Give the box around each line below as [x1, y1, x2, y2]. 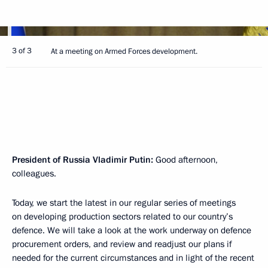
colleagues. [12, 167, 56, 179]
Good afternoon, [153, 154, 218, 166]
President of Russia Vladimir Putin [12, 154, 151, 166]
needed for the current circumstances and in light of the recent [12, 252, 254, 264]
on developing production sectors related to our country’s [12, 211, 233, 223]
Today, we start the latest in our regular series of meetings [12, 197, 236, 209]
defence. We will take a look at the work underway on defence [12, 224, 251, 236]
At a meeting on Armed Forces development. [51, 46, 197, 57]
